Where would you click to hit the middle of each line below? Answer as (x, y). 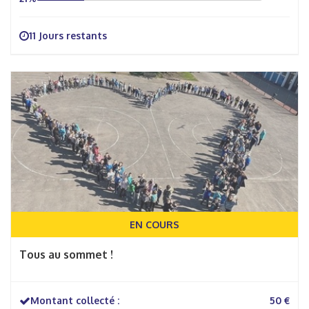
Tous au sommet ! (66, 255)
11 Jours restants (68, 36)
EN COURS (154, 225)
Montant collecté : (75, 300)
